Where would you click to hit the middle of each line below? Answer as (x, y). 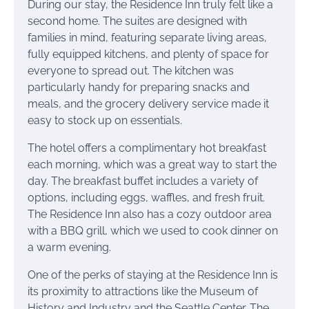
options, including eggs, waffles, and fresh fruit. (146, 198)
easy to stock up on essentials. (105, 121)
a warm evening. (69, 248)
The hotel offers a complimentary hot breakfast (147, 148)
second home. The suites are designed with (137, 21)
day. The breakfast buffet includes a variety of (143, 181)
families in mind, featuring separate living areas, (147, 38)
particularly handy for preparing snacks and (139, 88)
